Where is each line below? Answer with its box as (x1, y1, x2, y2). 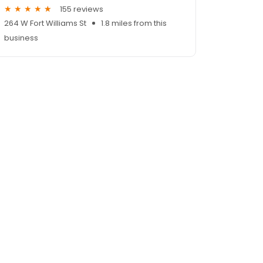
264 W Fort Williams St (4, 18, 86, 29)
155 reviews (60, 3, 103, 15)
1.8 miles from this (101, 18, 167, 29)
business (4, 32, 38, 44)
